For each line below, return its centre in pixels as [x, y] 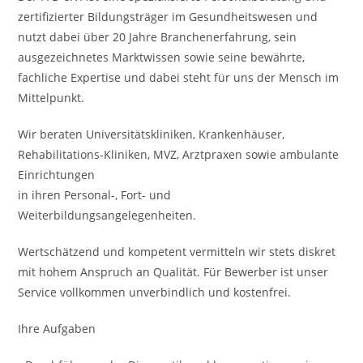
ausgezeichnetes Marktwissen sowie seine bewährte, [162, 57]
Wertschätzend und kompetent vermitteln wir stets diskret [177, 252]
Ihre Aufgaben [57, 329]
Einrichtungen [57, 175]
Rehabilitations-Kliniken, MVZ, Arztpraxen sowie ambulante [179, 154]
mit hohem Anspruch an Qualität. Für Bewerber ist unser [173, 272]
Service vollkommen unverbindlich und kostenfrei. [155, 292]
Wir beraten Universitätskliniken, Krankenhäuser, [152, 134]
